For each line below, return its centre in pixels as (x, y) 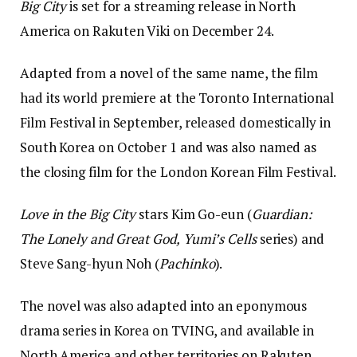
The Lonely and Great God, (100, 239)
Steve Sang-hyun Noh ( (90, 264)
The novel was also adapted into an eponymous (164, 306)
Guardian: (282, 214)
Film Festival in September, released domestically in (175, 123)
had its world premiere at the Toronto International (177, 98)
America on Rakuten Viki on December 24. (147, 31)
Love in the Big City (78, 214)
